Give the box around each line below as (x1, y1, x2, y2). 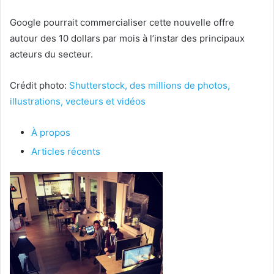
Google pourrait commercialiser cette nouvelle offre (10, 17, 234, 29)
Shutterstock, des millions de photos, (69, 80, 230, 92)
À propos (31, 127, 70, 139)
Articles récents (31, 146, 100, 158)
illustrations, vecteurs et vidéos (10, 95, 146, 108)
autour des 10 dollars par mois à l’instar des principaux (10, 32, 245, 45)
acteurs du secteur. (10, 48, 93, 61)
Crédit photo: (10, 80, 69, 92)
